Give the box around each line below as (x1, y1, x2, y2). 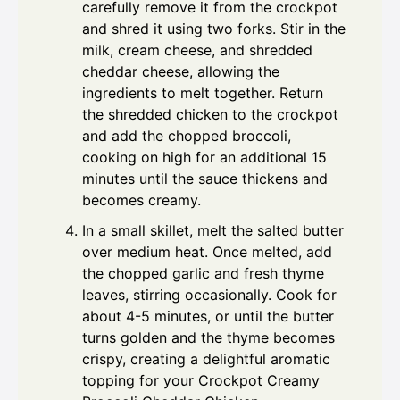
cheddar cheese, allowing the (82, 62, 279, 81)
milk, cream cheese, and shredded (82, 41, 312, 60)
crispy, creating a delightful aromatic (82, 350, 330, 369)
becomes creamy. (82, 191, 201, 210)
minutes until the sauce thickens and (82, 170, 328, 188)
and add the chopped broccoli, (82, 127, 291, 146)
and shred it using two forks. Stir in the (82, 20, 346, 38)
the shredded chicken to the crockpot (82, 105, 338, 124)
